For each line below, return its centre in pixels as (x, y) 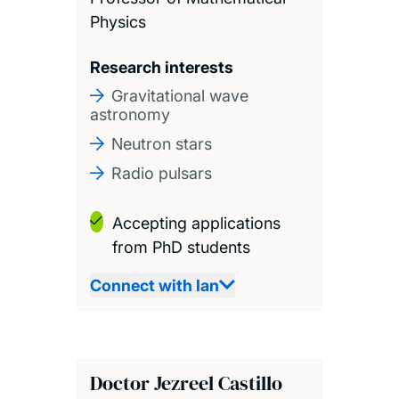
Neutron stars (161, 143)
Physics (118, 21)
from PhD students (181, 247)
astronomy (130, 114)
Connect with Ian (154, 285)
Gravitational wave (179, 95)
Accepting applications (196, 223)
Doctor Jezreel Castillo (186, 383)
